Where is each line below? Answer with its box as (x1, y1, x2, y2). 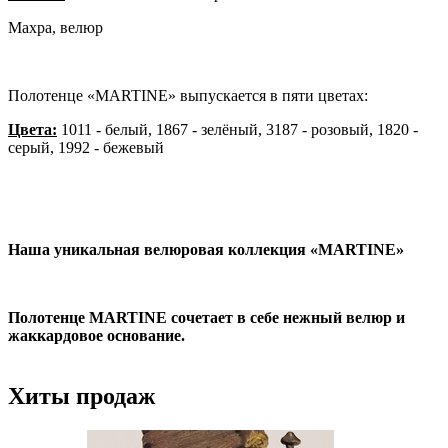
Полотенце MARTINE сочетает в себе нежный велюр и (8, 308, 405, 326)
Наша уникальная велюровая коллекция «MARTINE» (8, 240, 404, 258)
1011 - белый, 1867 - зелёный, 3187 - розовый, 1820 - (57, 120, 418, 138)
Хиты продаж (8, 382, 155, 409)
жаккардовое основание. (8, 326, 185, 344)
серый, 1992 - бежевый (8, 138, 164, 156)
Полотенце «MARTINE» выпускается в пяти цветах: (8, 86, 368, 104)
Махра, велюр (8, 18, 103, 36)
